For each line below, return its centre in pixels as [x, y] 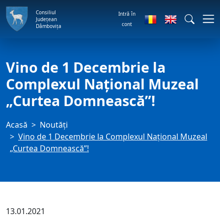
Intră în [127, 14]
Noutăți [54, 125]
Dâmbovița [49, 26]
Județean [46, 19]
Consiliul [46, 12]
